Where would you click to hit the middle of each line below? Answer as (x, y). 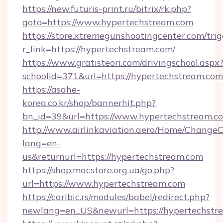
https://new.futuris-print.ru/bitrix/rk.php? (107, 9)
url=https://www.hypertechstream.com (104, 183)
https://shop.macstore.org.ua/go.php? (98, 170)
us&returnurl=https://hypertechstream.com (113, 157)
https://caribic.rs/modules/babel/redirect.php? (116, 197)
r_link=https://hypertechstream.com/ (99, 49)
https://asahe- (51, 89)
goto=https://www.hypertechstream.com (108, 22)
